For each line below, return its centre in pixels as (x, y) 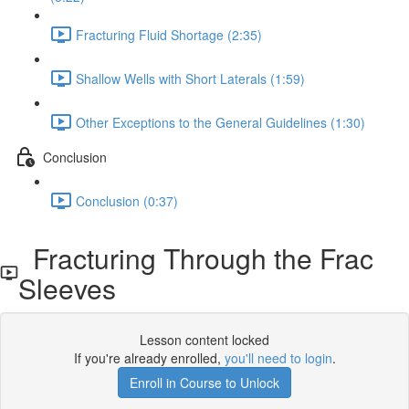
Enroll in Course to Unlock (204, 383)
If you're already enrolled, (149, 358)
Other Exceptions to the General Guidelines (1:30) (220, 122)
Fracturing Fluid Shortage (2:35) (169, 34)
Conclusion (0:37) (127, 200)
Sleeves (68, 288)
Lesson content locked (204, 340)
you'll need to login (278, 358)
